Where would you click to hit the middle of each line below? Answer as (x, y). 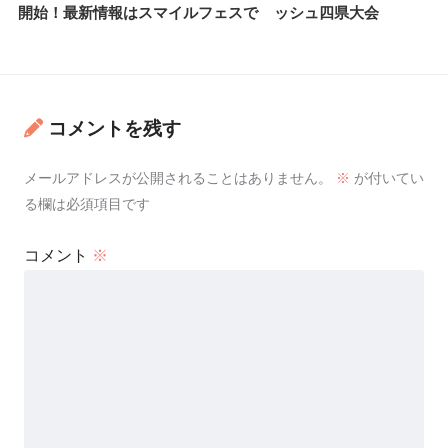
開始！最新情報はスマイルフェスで (138, 12)
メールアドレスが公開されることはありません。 (178, 178)
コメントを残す (114, 128)
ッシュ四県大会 (326, 12)
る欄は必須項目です (87, 204)
